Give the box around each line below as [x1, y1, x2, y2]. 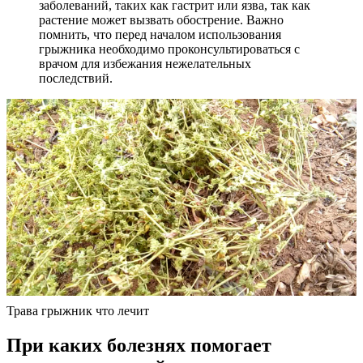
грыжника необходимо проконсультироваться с [39, 41, 300, 56]
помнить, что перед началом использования [39, 27, 281, 41]
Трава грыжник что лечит [6, 303, 149, 318]
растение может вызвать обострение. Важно [39, 12, 284, 27]
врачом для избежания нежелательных [39, 56, 251, 70]
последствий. [39, 70, 113, 85]
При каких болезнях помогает [6, 334, 271, 356]
